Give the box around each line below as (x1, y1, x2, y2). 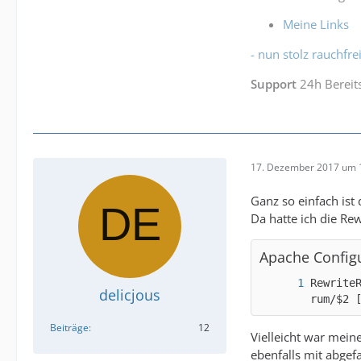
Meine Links (283, 16, 349, 32)
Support (251, 76, 297, 92)
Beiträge (50, 321, 89, 334)
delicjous (99, 285, 160, 305)
